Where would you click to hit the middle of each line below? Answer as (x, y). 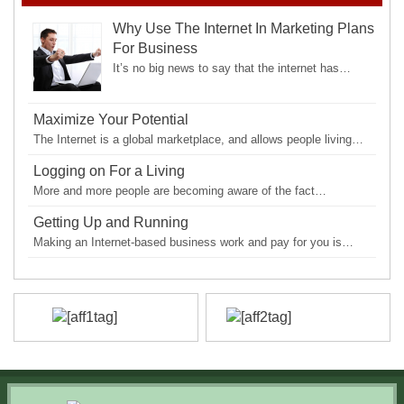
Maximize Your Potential (111, 120)
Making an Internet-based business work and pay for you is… (194, 243)
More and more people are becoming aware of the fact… (180, 191)
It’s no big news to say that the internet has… (232, 69)
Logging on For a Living (110, 171)
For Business (156, 49)
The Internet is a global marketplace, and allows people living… (199, 140)
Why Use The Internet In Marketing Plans (244, 29)
